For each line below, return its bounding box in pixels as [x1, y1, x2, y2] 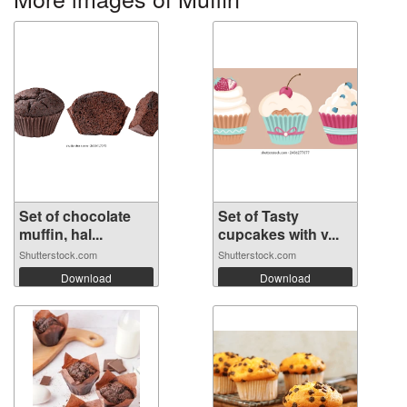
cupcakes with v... [218, 223, 339, 245]
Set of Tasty [218, 205, 299, 227]
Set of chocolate [19, 205, 131, 227]
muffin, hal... [19, 223, 103, 245]
